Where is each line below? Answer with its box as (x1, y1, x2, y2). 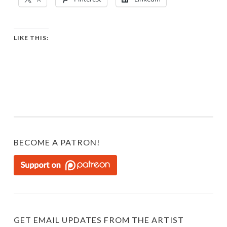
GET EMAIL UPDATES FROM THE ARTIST (14, 215, 184, 225)
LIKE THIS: (14, 34, 49, 42)
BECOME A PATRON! (14, 137, 100, 147)
